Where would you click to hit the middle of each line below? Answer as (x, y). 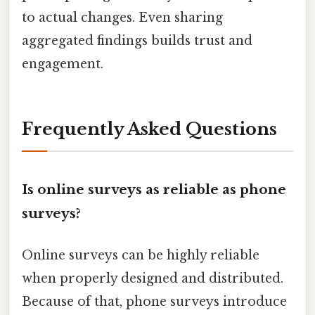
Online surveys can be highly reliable (141, 255)
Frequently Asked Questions (149, 129)
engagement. (63, 64)
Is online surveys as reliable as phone (154, 189)
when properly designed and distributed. (153, 278)
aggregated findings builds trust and (137, 40)
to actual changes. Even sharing (122, 17)
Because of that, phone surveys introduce (154, 301)
